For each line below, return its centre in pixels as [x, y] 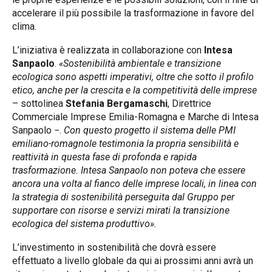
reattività [32, 157]
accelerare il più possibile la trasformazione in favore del [133, 13]
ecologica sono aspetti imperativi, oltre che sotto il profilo [133, 76]
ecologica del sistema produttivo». [84, 223]
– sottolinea [39, 103]
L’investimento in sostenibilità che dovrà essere [114, 247]
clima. [25, 26]
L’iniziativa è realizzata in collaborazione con [108, 50]
